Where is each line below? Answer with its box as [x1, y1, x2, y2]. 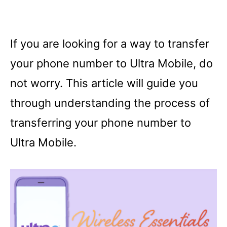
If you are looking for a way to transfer [10, 36, 209, 50]
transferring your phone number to [10, 116, 191, 129]
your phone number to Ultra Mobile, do [10, 56, 213, 70]
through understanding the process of [10, 96, 210, 109]
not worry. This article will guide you [10, 76, 198, 90]
